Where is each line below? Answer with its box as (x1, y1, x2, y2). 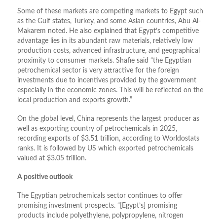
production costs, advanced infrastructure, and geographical (17, 47, 200, 55)
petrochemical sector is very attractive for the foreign (17, 67, 179, 74)
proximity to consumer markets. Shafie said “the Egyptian (17, 57, 191, 65)
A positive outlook (17, 174, 73, 181)
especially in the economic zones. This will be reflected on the (17, 87, 203, 94)
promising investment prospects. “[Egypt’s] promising (17, 202, 177, 210)
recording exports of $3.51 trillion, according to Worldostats (17, 135, 199, 143)
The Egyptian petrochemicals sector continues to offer (17, 192, 183, 200)
